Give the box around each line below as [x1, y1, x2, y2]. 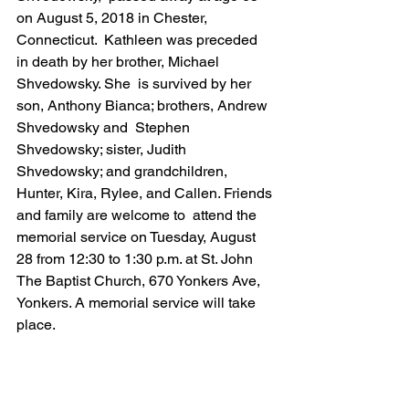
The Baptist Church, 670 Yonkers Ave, [16, 272, 264, 289]
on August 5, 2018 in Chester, [16, 9, 211, 26]
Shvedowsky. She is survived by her [16, 75, 255, 92]
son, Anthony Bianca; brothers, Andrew [16, 97, 271, 114]
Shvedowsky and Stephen [16, 119, 194, 136]
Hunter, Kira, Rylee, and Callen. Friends [16, 184, 276, 202]
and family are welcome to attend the [16, 206, 260, 224]
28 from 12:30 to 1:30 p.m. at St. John [16, 250, 257, 267]
